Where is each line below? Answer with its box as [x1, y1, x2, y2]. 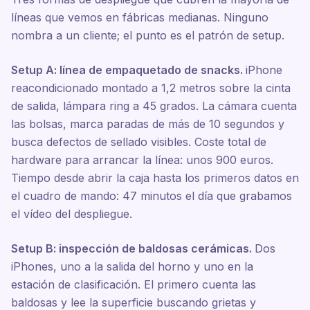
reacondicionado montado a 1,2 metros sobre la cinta [11, 81, 291, 95]
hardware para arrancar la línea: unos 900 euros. [11, 153, 273, 167]
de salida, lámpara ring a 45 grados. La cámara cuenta [11, 99, 297, 113]
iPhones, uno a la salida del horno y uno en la [11, 259, 253, 273]
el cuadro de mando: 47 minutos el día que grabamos [11, 189, 292, 203]
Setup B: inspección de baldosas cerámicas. [11, 241, 255, 255]
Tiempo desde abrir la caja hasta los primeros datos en [11, 171, 299, 185]
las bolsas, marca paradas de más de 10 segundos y [11, 117, 284, 131]
